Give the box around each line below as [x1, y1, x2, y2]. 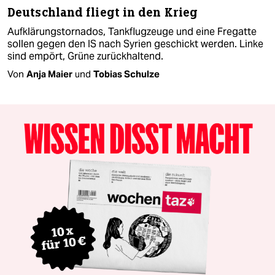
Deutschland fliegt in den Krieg [7, 4, 198, 20]
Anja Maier [26, 68, 72, 80]
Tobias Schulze [93, 68, 160, 80]
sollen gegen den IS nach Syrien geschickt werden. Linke [7, 37, 263, 50]
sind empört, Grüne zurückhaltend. [7, 49, 163, 63]
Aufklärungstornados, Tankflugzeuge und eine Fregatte [7, 25, 257, 38]
